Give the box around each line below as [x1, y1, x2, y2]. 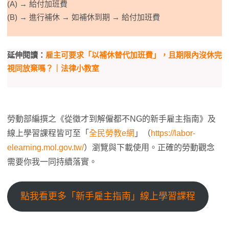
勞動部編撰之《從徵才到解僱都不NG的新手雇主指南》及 [7, 114, 216, 123]
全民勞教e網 [89, 129, 134, 138]
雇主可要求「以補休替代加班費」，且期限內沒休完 [45, 51, 222, 59]
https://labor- [151, 129, 195, 138]
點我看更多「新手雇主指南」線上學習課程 [20, 191, 195, 201]
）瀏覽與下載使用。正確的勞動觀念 [84, 143, 215, 152]
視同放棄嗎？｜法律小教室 [7, 64, 99, 73]
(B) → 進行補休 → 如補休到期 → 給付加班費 [7, 13, 160, 21]
